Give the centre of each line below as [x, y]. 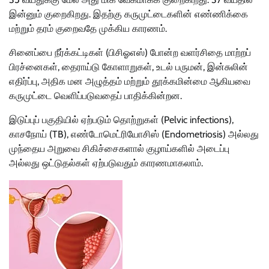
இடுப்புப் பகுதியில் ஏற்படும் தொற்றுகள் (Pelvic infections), [121, 120]
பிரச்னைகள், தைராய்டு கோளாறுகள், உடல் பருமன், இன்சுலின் [128, 67]
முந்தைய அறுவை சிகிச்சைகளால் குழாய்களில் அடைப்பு [119, 149]
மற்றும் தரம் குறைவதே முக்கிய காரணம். [88, 29]
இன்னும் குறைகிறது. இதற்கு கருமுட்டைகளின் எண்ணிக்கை [128, 14]
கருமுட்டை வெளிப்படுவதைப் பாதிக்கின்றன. [95, 96]
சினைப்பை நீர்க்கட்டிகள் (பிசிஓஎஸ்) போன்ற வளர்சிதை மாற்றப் [130, 53]
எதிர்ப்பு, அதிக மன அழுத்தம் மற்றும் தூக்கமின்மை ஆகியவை [130, 82]
